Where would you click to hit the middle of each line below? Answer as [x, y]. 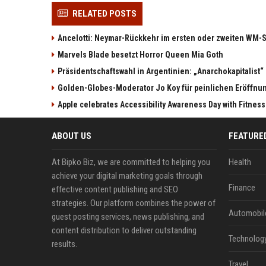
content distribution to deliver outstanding [124, 230]
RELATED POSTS [104, 13]
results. [64, 244]
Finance [242, 187]
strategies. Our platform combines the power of [134, 203]
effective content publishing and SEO [115, 189]
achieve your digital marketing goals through [127, 175]
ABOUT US [72, 136]
